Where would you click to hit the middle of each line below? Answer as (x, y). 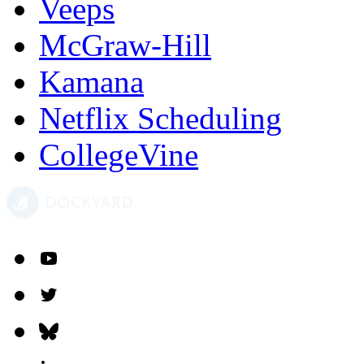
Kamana (91, 82)
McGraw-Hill (125, 45)
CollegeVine (119, 155)
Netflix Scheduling (160, 119)
